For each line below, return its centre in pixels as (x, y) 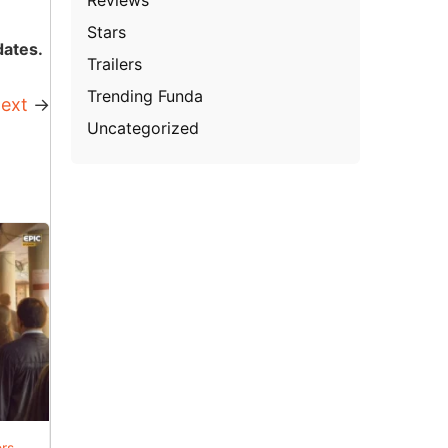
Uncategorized (143, 127)
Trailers (115, 63)
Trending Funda (145, 95)
